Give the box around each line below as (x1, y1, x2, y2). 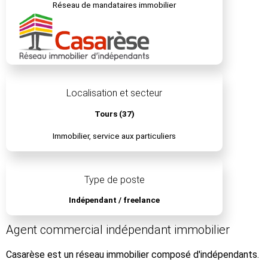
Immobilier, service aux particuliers (53, 131, 176, 141)
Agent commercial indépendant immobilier (6, 223, 230, 237)
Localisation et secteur (66, 87, 163, 99)
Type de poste (84, 173, 145, 185)
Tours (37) (94, 108, 135, 118)
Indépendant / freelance (69, 195, 160, 205)
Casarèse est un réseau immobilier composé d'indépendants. (6, 249, 259, 261)
